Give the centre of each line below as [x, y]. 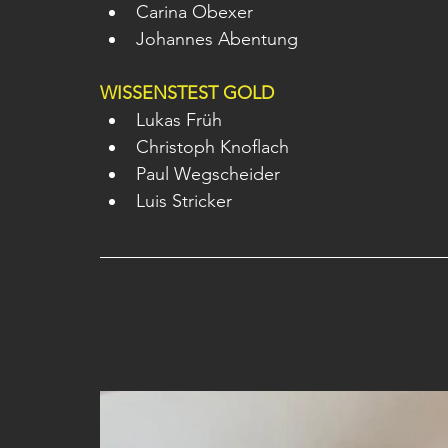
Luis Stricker [184, 201]
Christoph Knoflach [212, 147]
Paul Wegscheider [208, 174]
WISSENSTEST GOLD [187, 93]
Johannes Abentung [217, 39]
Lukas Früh [179, 120]
